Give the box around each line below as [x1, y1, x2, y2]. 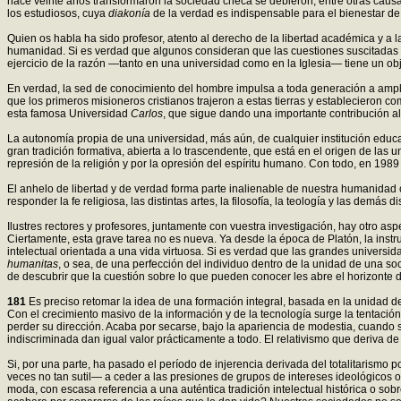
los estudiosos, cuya [7, 6, 108, 20]
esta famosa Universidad [7, 107, 131, 120]
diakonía [108, 6, 150, 20]
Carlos [131, 107, 163, 120]
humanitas [7, 257, 58, 270]
